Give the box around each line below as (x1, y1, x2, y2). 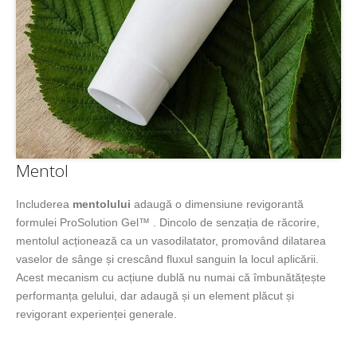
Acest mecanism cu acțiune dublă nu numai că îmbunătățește (16, 271, 326, 284)
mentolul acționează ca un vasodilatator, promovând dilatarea (16, 234, 326, 248)
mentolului (73, 198, 131, 211)
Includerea (16, 198, 73, 211)
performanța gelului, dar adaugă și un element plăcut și (16, 289, 294, 303)
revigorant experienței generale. (16, 308, 177, 321)
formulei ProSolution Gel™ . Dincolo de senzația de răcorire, (16, 216, 320, 229)
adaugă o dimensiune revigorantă (131, 198, 304, 211)
